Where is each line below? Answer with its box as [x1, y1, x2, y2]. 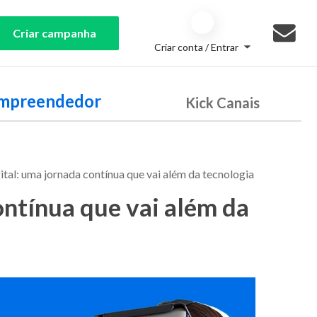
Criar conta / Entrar [154, 41, 238, 53]
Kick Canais [185, 94, 260, 111]
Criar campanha [13, 25, 96, 40]
